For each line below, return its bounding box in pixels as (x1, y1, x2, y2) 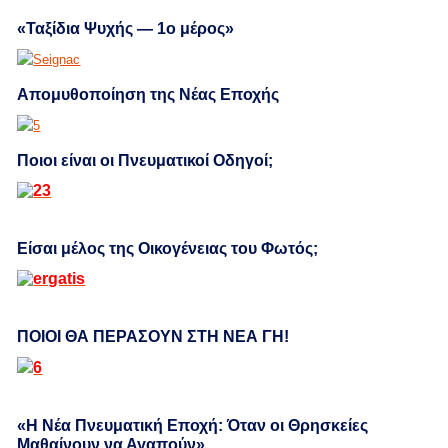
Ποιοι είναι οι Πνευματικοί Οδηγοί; (17, 151, 274, 169)
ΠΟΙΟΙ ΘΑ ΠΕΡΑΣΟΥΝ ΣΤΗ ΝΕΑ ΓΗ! (17, 327, 290, 345)
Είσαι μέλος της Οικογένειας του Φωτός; (17, 239, 319, 257)
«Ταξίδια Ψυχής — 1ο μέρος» (17, 19, 235, 37)
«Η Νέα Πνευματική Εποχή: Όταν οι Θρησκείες (17, 416, 369, 434)
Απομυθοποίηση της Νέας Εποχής (17, 85, 280, 103)
